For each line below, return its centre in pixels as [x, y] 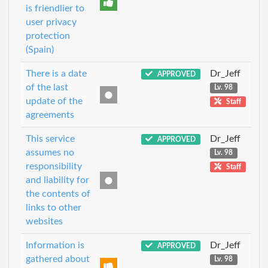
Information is [55, 245]
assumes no [50, 152]
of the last [47, 87]
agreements [50, 115]
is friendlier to [55, 8]
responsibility [54, 166]
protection [48, 36]
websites [44, 221]
